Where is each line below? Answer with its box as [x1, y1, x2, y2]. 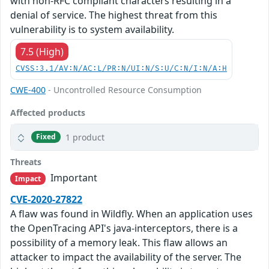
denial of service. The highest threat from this [10, 8, 217, 22]
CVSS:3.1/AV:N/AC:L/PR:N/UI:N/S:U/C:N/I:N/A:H [16, 64, 227, 73]
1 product [65, 131, 105, 143]
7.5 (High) [20, 44, 64, 58]
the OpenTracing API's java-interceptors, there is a [10, 221, 238, 235]
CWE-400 [10, 83, 46, 95]
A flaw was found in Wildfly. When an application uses [10, 207, 253, 220]
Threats [10, 156, 41, 168]
